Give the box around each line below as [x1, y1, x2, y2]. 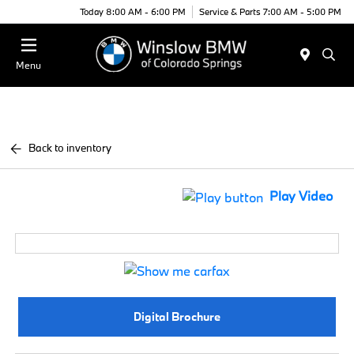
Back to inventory [28, 141, 112, 155]
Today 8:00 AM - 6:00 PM [80, 5, 186, 17]
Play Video [269, 187, 333, 205]
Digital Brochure [134, 309, 220, 325]
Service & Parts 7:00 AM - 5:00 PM [199, 5, 341, 17]
